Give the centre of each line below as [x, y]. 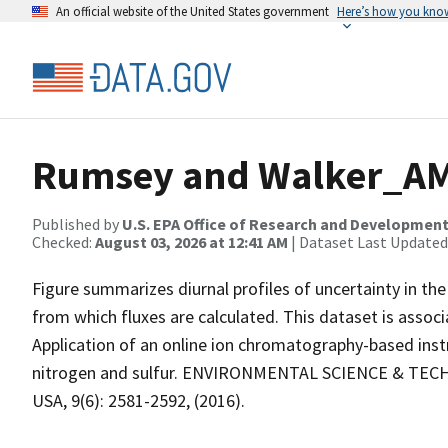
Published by [77, 224]
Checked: [63, 242]
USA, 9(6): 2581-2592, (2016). [138, 400]
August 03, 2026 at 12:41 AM [191, 242]
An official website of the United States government [192, 11]
